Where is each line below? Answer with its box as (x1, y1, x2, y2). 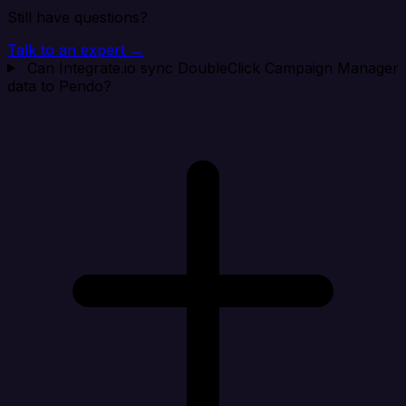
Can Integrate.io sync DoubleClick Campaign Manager (26, 58, 399, 77)
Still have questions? (7, 7, 148, 26)
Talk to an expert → (7, 40, 144, 59)
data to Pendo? (7, 76, 111, 95)
